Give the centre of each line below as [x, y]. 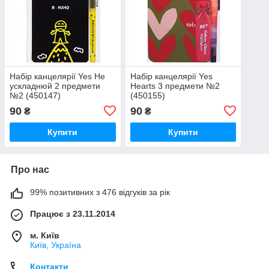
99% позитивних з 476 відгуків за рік [100, 192]
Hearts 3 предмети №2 [175, 86]
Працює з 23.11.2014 [73, 213]
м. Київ [45, 235]
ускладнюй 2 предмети [55, 86]
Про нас [30, 169]
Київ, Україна [56, 245]
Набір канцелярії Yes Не [57, 76]
